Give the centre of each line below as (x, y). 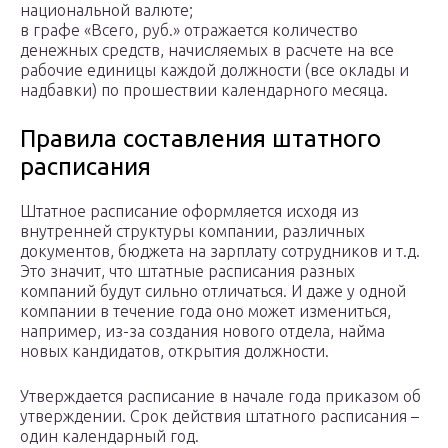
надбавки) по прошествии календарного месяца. (204, 90)
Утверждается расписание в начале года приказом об (220, 396)
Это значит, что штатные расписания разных (187, 271)
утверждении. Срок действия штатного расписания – (219, 416)
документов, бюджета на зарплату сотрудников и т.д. (220, 251)
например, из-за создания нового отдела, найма (202, 331)
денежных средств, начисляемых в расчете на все (207, 50)
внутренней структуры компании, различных (192, 231)
